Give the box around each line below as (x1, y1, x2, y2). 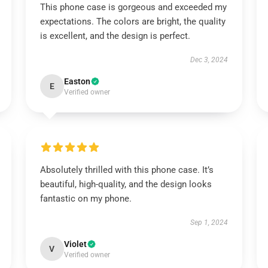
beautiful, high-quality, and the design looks (39, 179, 212, 190)
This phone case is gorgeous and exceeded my (39, 2, 227, 13)
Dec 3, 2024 (190, 56, 229, 64)
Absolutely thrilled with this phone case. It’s (39, 165, 214, 175)
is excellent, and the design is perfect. (39, 31, 190, 41)
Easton (63, 77, 90, 86)
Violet (63, 239, 87, 249)
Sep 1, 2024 (190, 218, 229, 227)
